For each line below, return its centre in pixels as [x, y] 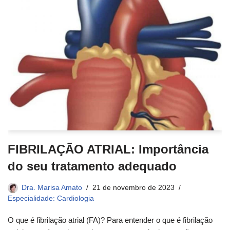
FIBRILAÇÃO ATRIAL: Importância [108, 149]
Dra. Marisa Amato [52, 187]
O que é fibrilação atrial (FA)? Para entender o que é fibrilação [110, 220]
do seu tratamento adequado [92, 166]
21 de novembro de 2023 [133, 187]
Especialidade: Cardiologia [51, 198]
